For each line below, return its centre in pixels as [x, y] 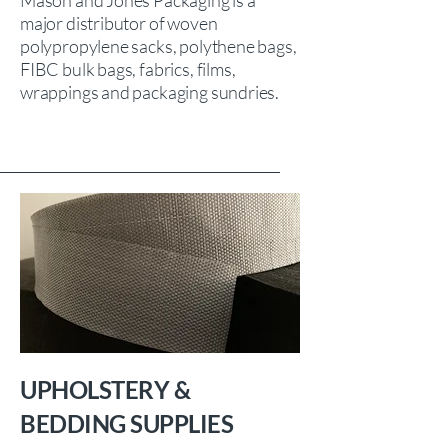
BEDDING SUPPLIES [127, 423]
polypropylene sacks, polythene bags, [158, 46]
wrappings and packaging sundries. [150, 92]
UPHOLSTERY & [105, 389]
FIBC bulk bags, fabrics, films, [128, 69]
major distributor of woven [119, 23]
